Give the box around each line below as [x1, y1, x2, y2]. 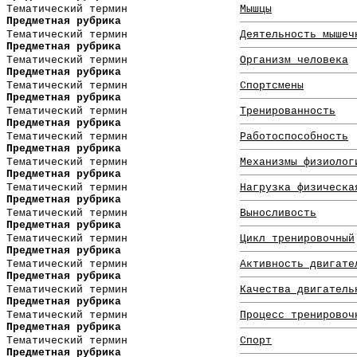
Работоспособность [240, 131, 348, 143]
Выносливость [240, 207, 316, 220]
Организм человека [240, 54, 348, 67]
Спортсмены [240, 80, 304, 92]
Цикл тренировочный [240, 233, 355, 245]
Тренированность [240, 105, 335, 118]
